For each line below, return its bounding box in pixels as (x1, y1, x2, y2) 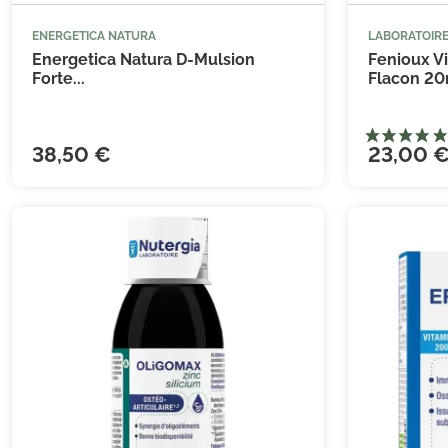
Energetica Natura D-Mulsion (32, 50, 255, 69)
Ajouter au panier (171, 39, 285, 55)
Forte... (32, 69, 85, 88)
